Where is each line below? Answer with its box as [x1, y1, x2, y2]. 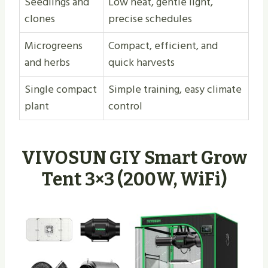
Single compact [25, 81, 97, 99]
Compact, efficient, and [108, 37, 218, 55]
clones [25, 10, 55, 28]
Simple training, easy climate [108, 81, 242, 99]
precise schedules [108, 10, 192, 28]
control [108, 98, 142, 115]
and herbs [25, 54, 70, 72]
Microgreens [25, 37, 83, 55]
